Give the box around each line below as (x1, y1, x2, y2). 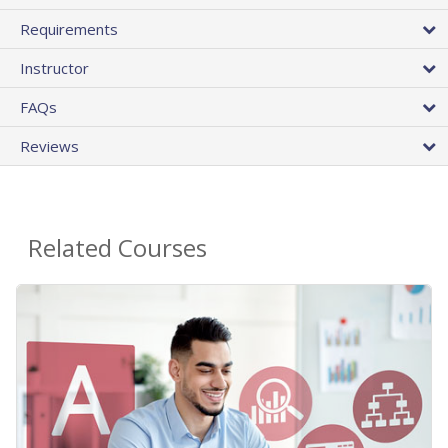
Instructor (20, 58, 89, 79)
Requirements (20, 19, 118, 40)
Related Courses (28, 231, 207, 265)
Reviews (20, 136, 79, 157)
